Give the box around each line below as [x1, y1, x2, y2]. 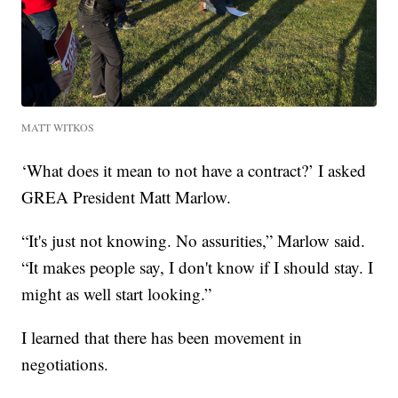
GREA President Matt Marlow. [21, 186, 232, 208]
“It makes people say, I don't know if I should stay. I [21, 256, 374, 278]
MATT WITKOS [21, 120, 95, 134]
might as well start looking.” [21, 283, 212, 305]
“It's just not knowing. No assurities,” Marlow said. [21, 229, 366, 251]
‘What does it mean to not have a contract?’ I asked [21, 159, 367, 181]
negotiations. [21, 353, 109, 375]
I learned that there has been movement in [21, 326, 303, 348]
